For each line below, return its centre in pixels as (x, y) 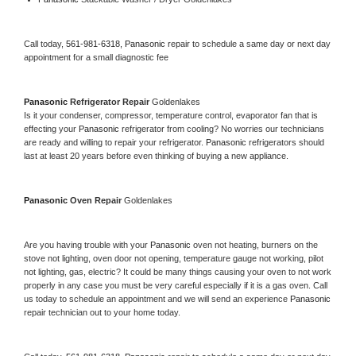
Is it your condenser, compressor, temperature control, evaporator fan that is (171, 115)
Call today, (45, 43)
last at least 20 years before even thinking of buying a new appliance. (157, 155)
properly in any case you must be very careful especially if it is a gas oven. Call (176, 285)
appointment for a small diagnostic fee (96, 57)
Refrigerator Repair (111, 101)
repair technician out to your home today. (102, 312)
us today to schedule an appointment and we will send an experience (157, 298)
